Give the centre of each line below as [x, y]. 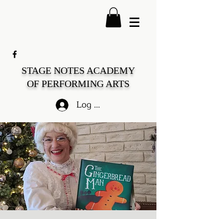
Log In [89, 105]
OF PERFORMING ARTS [78, 83]
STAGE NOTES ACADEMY [78, 70]
